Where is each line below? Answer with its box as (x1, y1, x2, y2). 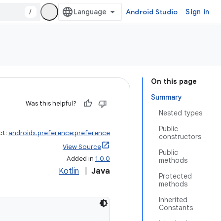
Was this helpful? (26, 99, 76, 108)
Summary (151, 93, 182, 102)
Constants (159, 203, 193, 212)
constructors (159, 132, 201, 141)
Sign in (185, 7, 209, 16)
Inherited (159, 195, 187, 204)
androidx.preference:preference (8, 129, 110, 137)
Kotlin (59, 166, 79, 176)
